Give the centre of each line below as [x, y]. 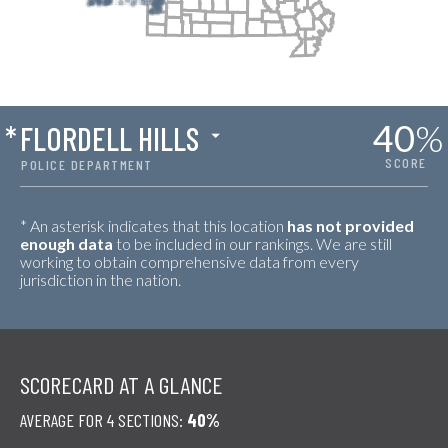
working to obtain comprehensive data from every [189, 261]
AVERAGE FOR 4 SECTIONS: [103, 420]
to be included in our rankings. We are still [252, 243]
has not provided [350, 225]
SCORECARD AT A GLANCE [121, 384]
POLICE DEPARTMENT [87, 164]
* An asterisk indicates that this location [153, 225]
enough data [66, 243]
